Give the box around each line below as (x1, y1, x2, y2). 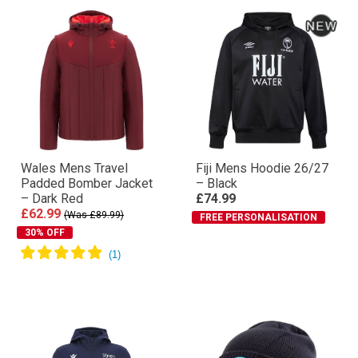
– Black (196, 175, 237, 191)
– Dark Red (21, 190, 83, 206)
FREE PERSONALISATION (200, 211, 317, 223)
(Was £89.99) (64, 209, 124, 221)
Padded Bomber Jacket (21, 175, 153, 191)
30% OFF (25, 226, 65, 238)
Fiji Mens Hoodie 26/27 (196, 160, 328, 176)
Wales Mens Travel (21, 160, 128, 176)
